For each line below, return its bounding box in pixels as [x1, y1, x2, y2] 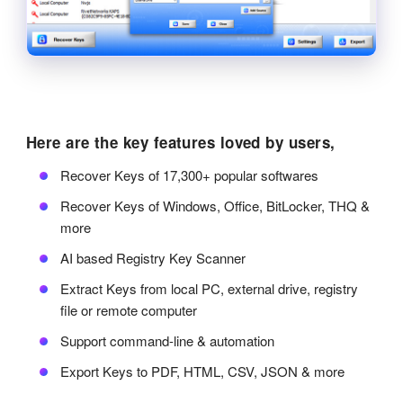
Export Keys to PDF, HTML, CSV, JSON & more [59, 362, 345, 381]
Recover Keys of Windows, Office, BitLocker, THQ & [59, 196, 370, 216]
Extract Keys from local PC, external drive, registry [59, 279, 358, 299]
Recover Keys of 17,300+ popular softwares [59, 166, 318, 185]
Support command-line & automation [59, 331, 274, 351]
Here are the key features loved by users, [25, 131, 336, 154]
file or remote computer [59, 300, 197, 320]
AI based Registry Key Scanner [59, 248, 246, 268]
